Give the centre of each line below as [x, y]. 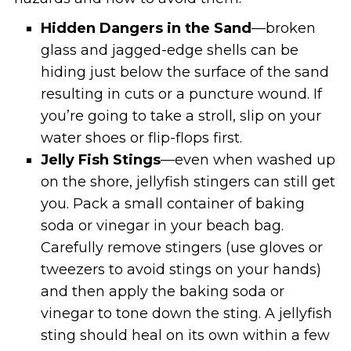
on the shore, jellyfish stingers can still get [188, 181]
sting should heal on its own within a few [186, 335]
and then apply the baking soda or [163, 291]
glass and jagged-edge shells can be [170, 50]
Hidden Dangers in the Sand [147, 28]
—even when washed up [248, 159]
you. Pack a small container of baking [173, 203]
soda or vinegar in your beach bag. [163, 225]
